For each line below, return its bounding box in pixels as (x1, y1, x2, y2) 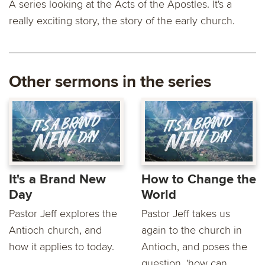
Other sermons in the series (9, 71, 211, 92)
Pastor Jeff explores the (9, 206, 117, 220)
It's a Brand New (9, 171, 106, 188)
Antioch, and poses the (141, 240, 247, 253)
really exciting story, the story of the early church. (9, 14, 235, 27)
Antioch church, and (9, 223, 102, 237)
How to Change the (141, 171, 256, 188)
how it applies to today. (9, 240, 114, 253)
